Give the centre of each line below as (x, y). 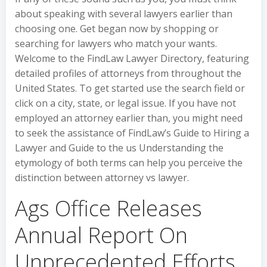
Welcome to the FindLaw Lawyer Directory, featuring (132, 58)
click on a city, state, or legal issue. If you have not (125, 103)
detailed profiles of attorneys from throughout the (128, 73)
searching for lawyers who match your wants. (116, 43)
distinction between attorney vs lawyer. (102, 177)
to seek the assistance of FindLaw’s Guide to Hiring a (132, 133)
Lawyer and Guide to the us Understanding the (119, 148)
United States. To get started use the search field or (130, 88)
